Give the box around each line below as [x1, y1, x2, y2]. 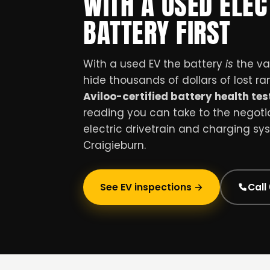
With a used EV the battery [83, 57, 225, 72]
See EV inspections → [100, 181, 203, 194]
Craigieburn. [83, 138, 146, 153]
